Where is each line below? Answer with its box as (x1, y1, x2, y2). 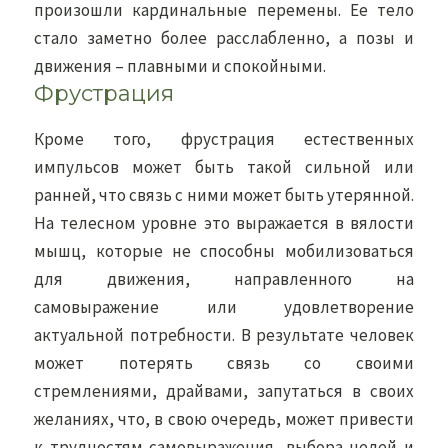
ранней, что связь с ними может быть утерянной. (34, 184, 414, 206)
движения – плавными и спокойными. (34, 55, 327, 77)
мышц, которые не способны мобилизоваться (34, 240, 414, 262)
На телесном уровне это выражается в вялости (34, 212, 414, 234)
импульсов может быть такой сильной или (34, 156, 414, 178)
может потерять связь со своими (34, 352, 414, 374)
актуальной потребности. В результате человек (34, 324, 414, 346)
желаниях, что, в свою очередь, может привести (34, 408, 414, 430)
